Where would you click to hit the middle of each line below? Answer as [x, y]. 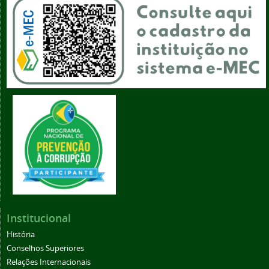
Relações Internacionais [49, 262]
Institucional [39, 218]
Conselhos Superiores [45, 248]
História [21, 234]
